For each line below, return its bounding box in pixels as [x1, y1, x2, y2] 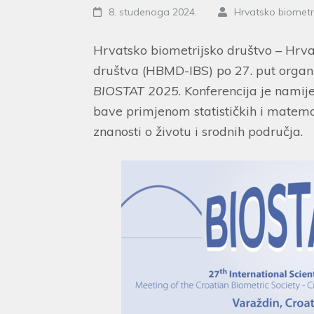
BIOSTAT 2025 [93, 82, 179, 99]
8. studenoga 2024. [109, 5, 198, 18]
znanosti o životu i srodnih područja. [93, 123, 303, 139]
